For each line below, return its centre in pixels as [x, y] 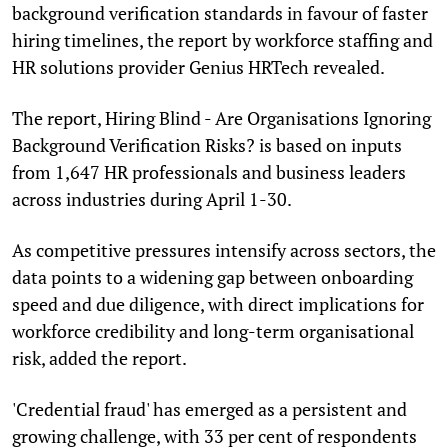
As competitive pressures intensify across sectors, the [224, 249]
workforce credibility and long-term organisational [213, 330]
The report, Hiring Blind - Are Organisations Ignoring [221, 117]
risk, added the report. [99, 357]
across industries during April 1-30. [152, 198]
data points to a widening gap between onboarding [212, 276]
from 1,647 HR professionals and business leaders [209, 171]
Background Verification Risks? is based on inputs [207, 144]
